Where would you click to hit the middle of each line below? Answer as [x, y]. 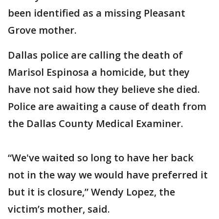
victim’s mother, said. [59, 209]
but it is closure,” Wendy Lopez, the [91, 192]
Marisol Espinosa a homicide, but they [99, 72]
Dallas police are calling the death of [95, 55]
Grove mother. [42, 30]
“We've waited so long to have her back [101, 158]
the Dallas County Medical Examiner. [96, 123]
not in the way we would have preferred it [108, 175]
